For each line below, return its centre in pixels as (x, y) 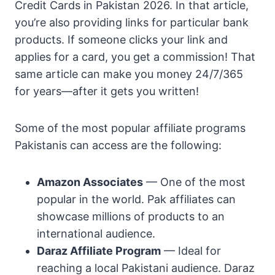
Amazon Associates (90, 182)
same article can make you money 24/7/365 (129, 74)
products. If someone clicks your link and (121, 40)
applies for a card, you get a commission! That (135, 57)
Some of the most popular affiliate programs (130, 128)
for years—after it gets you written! (107, 91)
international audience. (96, 234)
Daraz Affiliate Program (99, 251)
